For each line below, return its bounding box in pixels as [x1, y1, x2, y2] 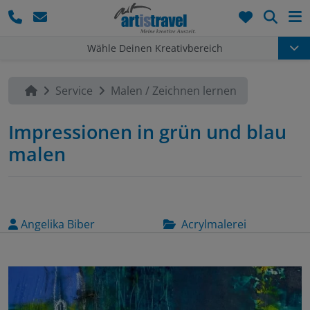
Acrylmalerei [181, 217, 246, 232]
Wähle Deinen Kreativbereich [87, 41, 223, 55]
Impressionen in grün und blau [8, 119, 286, 145]
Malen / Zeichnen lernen [111, 83, 237, 99]
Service [55, 83, 93, 99]
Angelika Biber [21, 217, 95, 232]
